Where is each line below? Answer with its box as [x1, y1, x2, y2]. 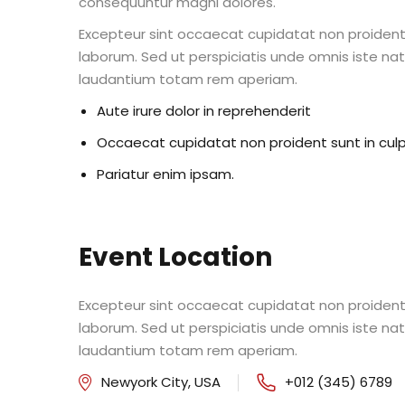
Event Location [79, 240, 272, 275]
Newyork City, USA [101, 372, 221, 391]
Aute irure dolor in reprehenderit [97, 101, 311, 120]
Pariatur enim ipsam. [97, 165, 234, 184]
